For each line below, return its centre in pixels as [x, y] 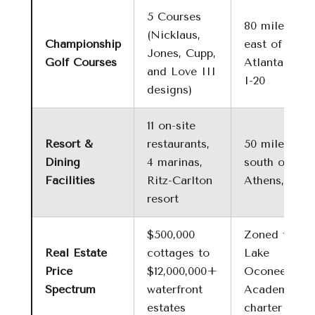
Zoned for [271, 234]
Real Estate [76, 253]
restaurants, [178, 144]
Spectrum [70, 289]
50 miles [267, 144]
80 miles [267, 26]
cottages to [178, 253]
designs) [169, 90]
